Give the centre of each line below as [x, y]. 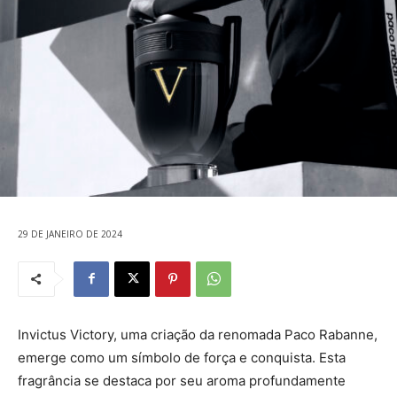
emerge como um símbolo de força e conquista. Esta [182, 357]
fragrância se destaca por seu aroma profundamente [182, 380]
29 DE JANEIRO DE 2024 [70, 234]
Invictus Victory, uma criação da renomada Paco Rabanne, [198, 334]
